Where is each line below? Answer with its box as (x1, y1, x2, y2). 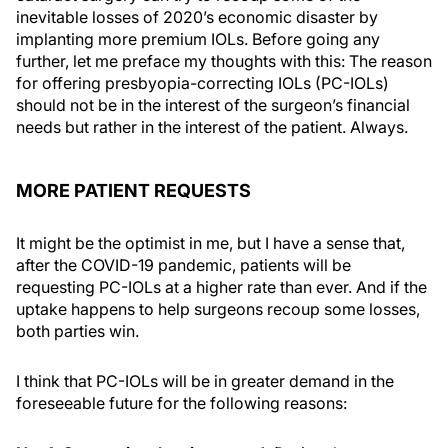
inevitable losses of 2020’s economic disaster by (16, 7, 378, 27)
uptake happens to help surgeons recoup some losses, (16, 299, 420, 319)
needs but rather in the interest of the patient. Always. (16, 117, 408, 137)
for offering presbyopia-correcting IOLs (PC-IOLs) (16, 73, 389, 93)
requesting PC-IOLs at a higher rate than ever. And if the (16, 277, 427, 297)
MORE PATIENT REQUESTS (16, 180, 251, 201)
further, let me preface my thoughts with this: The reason (16, 51, 432, 71)
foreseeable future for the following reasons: (16, 393, 347, 413)
